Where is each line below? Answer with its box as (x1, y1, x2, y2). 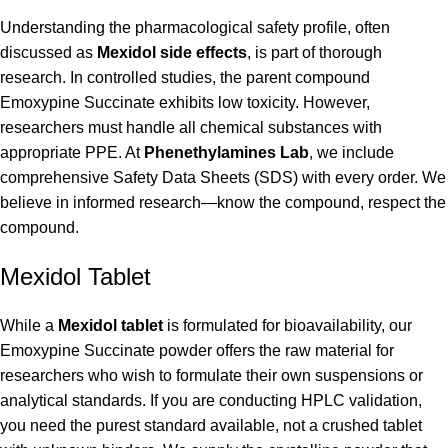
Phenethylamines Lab (144, 144, 309, 162)
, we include (309, 144, 394, 162)
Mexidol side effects (97, 44, 247, 62)
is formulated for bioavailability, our (163, 317, 412, 335)
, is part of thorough (247, 44, 382, 62)
